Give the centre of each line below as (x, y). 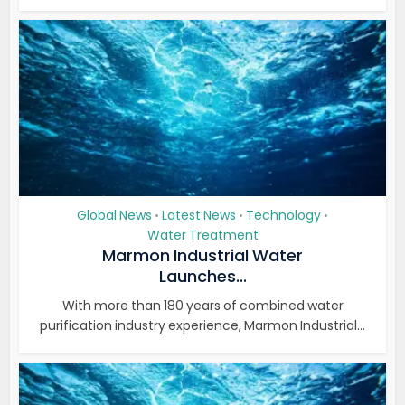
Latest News (199, 215)
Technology (283, 215)
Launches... (202, 276)
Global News (114, 215)
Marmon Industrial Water (202, 255)
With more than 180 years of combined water (202, 306)
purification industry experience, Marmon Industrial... (202, 325)
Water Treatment (202, 235)
